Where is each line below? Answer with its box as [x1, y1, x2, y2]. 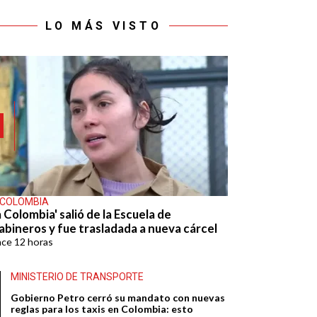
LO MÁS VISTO [45, 18, 162, 33]
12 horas [14, 235, 54, 248]
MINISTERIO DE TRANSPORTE [11, 270, 144, 282]
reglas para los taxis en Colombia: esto [11, 302, 194, 315]
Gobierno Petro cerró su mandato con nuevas [11, 291, 226, 304]
